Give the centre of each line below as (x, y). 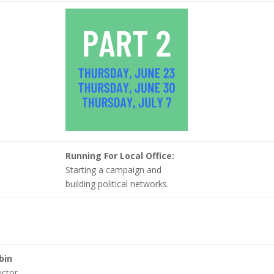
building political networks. (117, 184)
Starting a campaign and (114, 170)
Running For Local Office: (120, 156)
